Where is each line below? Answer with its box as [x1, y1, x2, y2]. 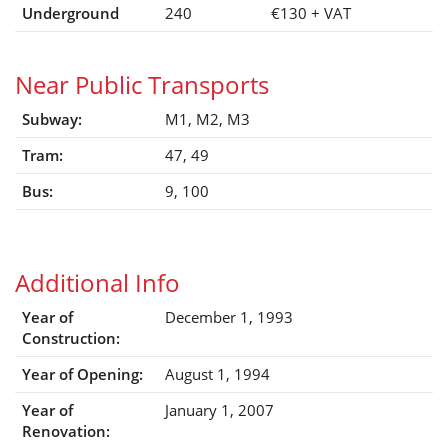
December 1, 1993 [165, 307, 293, 328]
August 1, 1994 [165, 364, 270, 385]
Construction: [22, 328, 120, 349]
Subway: [22, 109, 82, 130]
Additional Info [15, 266, 180, 300]
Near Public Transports [15, 68, 269, 102]
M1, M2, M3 [165, 109, 250, 130]
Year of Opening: [22, 364, 143, 385]
